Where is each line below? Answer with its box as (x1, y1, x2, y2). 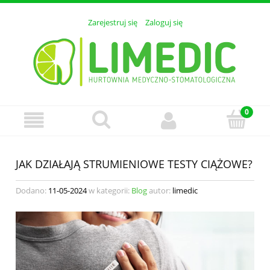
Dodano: (16, 184, 48, 196)
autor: (147, 184, 172, 196)
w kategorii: (87, 184, 131, 196)
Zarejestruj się (87, 17, 137, 28)
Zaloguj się (145, 17, 183, 28)
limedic (172, 184, 198, 196)
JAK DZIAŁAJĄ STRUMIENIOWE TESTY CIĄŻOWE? (16, 157, 253, 172)
